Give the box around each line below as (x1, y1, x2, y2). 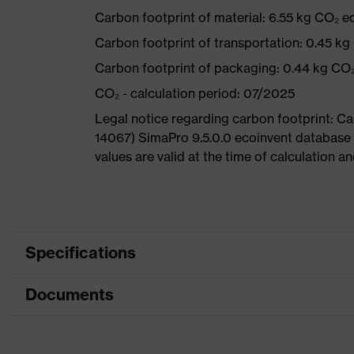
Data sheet (90, 337, 157, 352)
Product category (88, 284, 183, 299)
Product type (88, 321, 158, 335)
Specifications (25, 243, 136, 262)
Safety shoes (229, 285, 296, 299)
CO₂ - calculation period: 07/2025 (95, 85, 295, 101)
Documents (25, 284, 114, 304)
